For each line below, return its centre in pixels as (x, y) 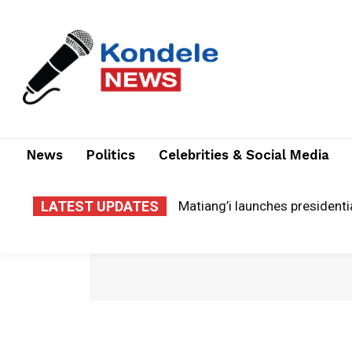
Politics (111, 155)
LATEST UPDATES (100, 206)
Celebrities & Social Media (244, 155)
